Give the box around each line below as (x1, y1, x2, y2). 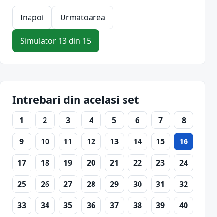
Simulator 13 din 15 (20, 35, 91, 46)
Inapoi (20, 12, 44, 23)
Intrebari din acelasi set (12, 92, 139, 107)
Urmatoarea (60, 12, 105, 23)
